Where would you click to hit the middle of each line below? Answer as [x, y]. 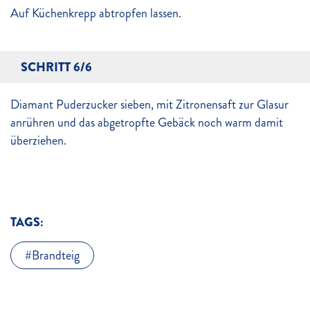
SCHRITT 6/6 [56, 67]
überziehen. [38, 140]
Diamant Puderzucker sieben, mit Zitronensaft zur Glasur [149, 104]
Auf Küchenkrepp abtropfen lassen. [96, 13]
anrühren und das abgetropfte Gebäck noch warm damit [147, 122]
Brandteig [56, 255]
